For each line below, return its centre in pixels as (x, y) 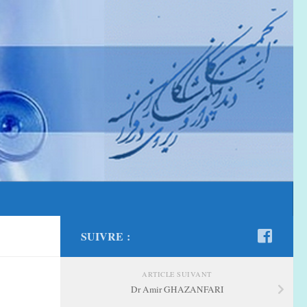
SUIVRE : (106, 236)
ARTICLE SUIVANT (177, 274)
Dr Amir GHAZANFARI (177, 289)
